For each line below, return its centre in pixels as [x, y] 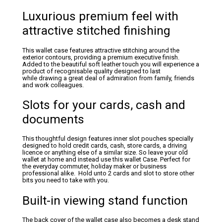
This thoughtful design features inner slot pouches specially [108, 139]
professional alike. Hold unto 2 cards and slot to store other [108, 173]
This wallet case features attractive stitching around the [101, 50]
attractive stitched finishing [96, 31]
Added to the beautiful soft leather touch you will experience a [111, 64]
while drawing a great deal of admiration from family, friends [108, 78]
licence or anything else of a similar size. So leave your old [105, 153]
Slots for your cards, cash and [104, 105]
